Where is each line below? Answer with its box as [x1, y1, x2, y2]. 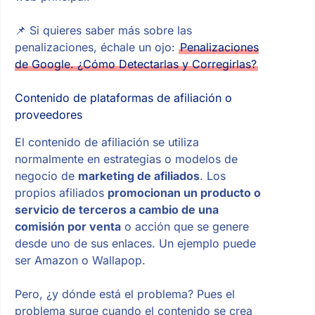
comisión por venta [14, 219, 121, 234]
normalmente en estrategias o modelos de [14, 152, 238, 167]
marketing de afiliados [77, 169, 200, 184]
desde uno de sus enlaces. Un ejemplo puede [14, 236, 256, 251]
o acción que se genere [120, 219, 249, 234]
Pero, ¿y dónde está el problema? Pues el [14, 287, 235, 302]
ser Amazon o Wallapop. [14, 253, 146, 268]
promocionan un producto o [107, 186, 261, 200]
